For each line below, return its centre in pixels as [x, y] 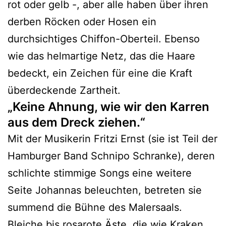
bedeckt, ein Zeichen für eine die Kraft [100, 73]
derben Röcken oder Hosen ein [82, 21]
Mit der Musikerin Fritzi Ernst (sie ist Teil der [112, 138]
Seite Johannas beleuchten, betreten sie [105, 190]
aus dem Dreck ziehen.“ [76, 122]
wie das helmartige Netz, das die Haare [101, 56]
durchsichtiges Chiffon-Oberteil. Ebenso [104, 39]
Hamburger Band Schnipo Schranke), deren [111, 156]
